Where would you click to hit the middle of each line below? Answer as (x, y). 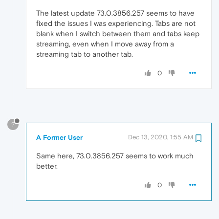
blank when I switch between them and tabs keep (118, 34)
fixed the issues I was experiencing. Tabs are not (116, 23)
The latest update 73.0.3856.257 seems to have (115, 13)
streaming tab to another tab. (85, 54)
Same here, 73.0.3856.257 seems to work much (115, 155)
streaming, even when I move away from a (105, 44)
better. (47, 166)
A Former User (59, 137)
